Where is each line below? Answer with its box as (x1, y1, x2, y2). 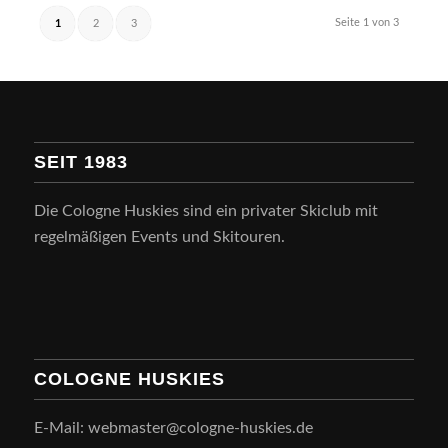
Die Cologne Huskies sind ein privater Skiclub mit (33, 203, 378, 220)
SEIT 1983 (33, 152, 128, 173)
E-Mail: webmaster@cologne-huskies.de (33, 419, 313, 436)
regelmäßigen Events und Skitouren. (33, 229, 285, 246)
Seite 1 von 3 (335, 17, 399, 29)
